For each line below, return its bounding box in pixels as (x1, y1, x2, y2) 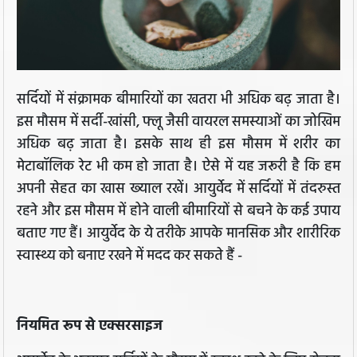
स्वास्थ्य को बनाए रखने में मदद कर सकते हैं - (17, 245, 242, 269)
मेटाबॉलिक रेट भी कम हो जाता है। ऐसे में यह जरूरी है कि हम (17, 155, 340, 179)
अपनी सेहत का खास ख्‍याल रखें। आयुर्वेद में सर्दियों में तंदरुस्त (17, 178, 340, 202)
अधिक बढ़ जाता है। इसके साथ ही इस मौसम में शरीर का (17, 133, 340, 157)
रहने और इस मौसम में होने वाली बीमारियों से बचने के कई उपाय (17, 200, 340, 224)
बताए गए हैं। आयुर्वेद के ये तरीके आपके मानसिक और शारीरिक (17, 222, 340, 246)
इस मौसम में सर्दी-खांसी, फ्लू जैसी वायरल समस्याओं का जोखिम (17, 111, 340, 135)
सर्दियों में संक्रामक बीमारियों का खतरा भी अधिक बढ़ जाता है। (17, 88, 340, 112)
